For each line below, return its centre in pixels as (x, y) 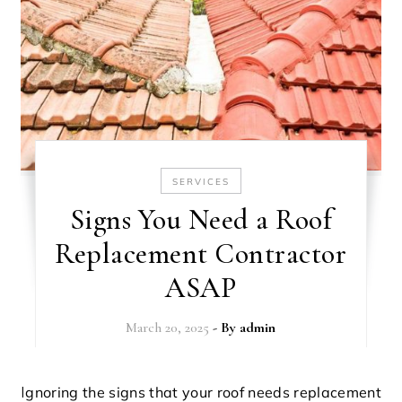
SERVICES (201, 182)
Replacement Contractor (201, 254)
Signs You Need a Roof (201, 220)
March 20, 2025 (168, 328)
